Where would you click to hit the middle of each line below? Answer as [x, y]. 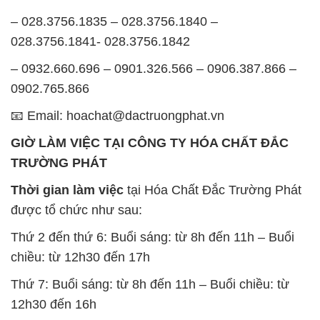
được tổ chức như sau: [76, 210]
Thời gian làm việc [67, 190]
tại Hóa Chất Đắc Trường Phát [212, 190]
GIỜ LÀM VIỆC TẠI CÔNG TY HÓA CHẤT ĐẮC [150, 142]
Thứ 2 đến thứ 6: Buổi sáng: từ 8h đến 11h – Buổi [152, 237]
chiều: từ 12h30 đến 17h [80, 257]
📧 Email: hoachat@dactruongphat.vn [117, 115]
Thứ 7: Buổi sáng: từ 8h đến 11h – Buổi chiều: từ [150, 284]
